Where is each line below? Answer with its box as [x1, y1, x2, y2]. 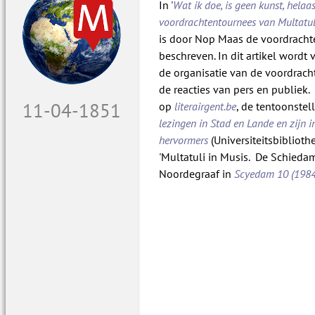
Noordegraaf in [159, 167, 235, 181]
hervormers [159, 133, 209, 148]
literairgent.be [174, 99, 237, 114]
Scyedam [234, 167, 275, 181]
